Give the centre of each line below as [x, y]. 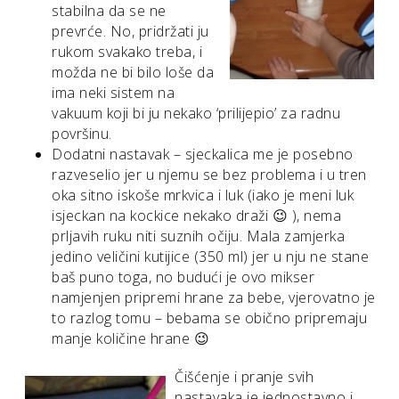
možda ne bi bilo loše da [133, 72]
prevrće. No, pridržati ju [130, 31]
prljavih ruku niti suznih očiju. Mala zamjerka [198, 236]
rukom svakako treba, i [127, 51]
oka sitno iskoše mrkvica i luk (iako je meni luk [203, 195]
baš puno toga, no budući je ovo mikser [183, 277]
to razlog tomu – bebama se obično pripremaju [209, 318]
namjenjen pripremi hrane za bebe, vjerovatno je [214, 297]
